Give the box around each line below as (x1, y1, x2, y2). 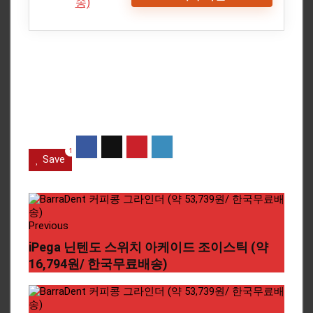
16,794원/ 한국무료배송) (29, 256, 168, 271)
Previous (29, 219, 68, 232)
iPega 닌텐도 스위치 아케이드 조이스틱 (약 (29, 239, 268, 254)
